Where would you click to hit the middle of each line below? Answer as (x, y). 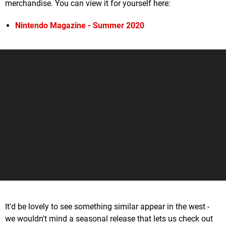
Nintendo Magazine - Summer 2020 (80, 26)
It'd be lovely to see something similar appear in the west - (107, 207)
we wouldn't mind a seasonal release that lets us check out (109, 219)
